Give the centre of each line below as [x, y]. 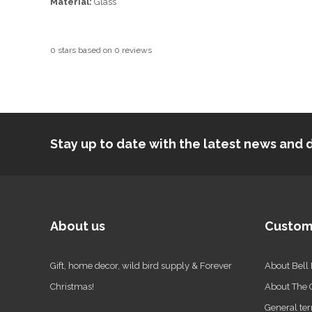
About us [78, 226]
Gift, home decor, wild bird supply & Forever [141, 266]
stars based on [85, 50]
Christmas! [72, 287]
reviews [136, 50]
